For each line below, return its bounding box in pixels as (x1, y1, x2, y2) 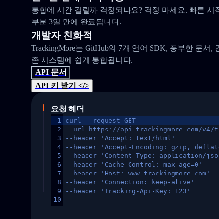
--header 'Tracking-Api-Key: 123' (66, 187, 191, 195)
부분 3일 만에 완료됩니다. (31, 18, 121, 26)
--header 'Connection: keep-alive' (66, 178, 195, 186)
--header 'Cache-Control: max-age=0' (66, 161, 202, 168)
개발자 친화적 (31, 30, 92, 41)
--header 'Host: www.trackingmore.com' (66, 170, 210, 177)
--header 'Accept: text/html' (66, 134, 175, 142)
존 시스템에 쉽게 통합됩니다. (31, 56, 133, 64)
